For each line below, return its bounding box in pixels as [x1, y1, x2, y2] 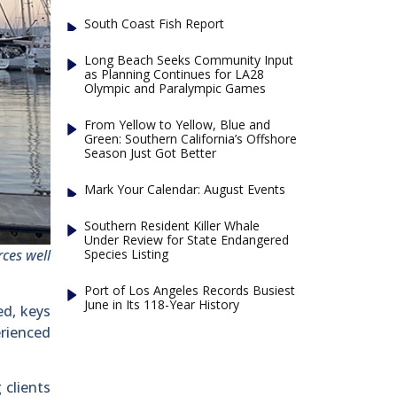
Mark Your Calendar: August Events [84, 180, 286, 198]
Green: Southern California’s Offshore [84, 129, 298, 147]
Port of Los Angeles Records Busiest [84, 281, 296, 299]
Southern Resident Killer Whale [84, 216, 261, 234]
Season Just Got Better [84, 144, 217, 161]
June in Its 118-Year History [84, 295, 240, 313]
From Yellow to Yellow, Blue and [84, 115, 271, 133]
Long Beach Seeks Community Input [84, 51, 294, 68]
